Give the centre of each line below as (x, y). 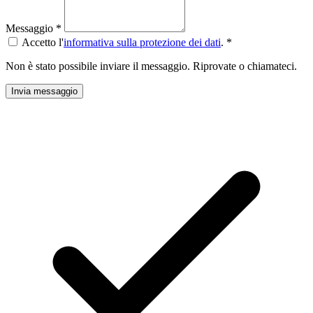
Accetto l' (43, 42)
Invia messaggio (44, 91)
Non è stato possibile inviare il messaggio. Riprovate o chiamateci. (151, 66)
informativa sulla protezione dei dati (142, 42)
